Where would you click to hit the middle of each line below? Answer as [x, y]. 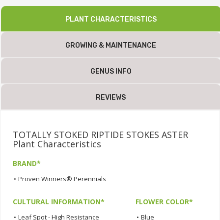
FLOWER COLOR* [164, 202]
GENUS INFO [111, 72]
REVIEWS [111, 98]
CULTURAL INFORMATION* [59, 202]
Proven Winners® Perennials [62, 179]
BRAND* [27, 164]
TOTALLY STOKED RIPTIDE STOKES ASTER [100, 135]
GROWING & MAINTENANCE [111, 46]
